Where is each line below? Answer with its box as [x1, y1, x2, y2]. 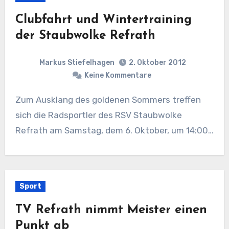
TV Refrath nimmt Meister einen [15, 204, 207, 216]
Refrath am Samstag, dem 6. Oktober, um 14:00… [15, 125, 214, 135]
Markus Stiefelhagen [39, 58, 114, 67]
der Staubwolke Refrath [15, 29, 155, 42]
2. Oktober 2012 [128, 58, 186, 67]
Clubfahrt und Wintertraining [15, 13, 192, 26]
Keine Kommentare [84, 71, 151, 80]
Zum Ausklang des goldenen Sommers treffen [15, 95, 21, 105]
